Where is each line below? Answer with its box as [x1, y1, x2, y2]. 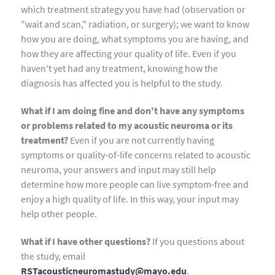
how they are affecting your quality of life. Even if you [21, 47, 236, 60]
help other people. [21, 207, 97, 220]
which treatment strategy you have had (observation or [21, 3, 246, 16]
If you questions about [150, 234, 244, 247]
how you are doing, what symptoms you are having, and [21, 33, 249, 45]
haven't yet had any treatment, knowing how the [21, 62, 218, 75]
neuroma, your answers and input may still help [21, 163, 216, 176]
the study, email [21, 249, 85, 262]
